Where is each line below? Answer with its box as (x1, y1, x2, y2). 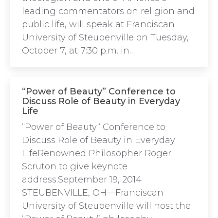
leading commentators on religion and (22, 6, 195, 17)
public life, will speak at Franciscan (22, 19, 175, 30)
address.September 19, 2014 (22, 174, 142, 185)
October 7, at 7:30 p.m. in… (22, 45, 135, 56)
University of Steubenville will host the (22, 200, 191, 211)
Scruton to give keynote (22, 161, 127, 172)
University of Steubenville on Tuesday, (22, 32, 189, 43)
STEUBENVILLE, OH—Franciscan (22, 187, 163, 198)
